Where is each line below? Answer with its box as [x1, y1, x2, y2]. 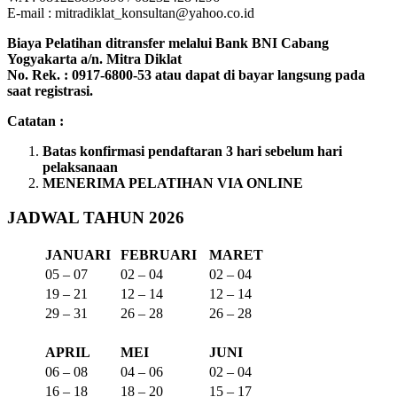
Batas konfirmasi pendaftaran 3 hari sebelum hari [43, 144, 342, 160]
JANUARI [45, 246, 111, 262]
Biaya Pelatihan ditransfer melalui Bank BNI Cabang [7, 35, 329, 51]
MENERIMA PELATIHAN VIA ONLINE [43, 175, 303, 191]
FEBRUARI [121, 246, 197, 262]
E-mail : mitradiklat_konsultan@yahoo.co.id [7, 5, 254, 21]
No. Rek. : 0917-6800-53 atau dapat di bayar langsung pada [7, 67, 365, 83]
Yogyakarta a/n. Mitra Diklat [7, 51, 182, 67]
